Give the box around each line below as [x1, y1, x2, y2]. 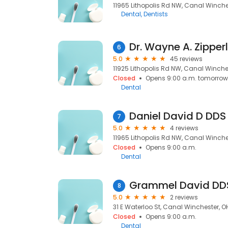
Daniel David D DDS [129, 109, 226, 123]
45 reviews [170, 54, 203, 63]
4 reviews [170, 124, 198, 132]
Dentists [144, 10, 168, 18]
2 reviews [170, 193, 198, 202]
